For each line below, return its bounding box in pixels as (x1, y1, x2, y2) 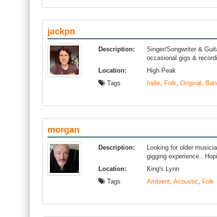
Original (180, 79, 201, 87)
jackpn (47, 27, 75, 36)
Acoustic (173, 178, 198, 185)
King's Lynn (147, 165, 179, 172)
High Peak (147, 67, 176, 74)
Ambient (147, 178, 170, 185)
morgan (47, 125, 79, 135)
